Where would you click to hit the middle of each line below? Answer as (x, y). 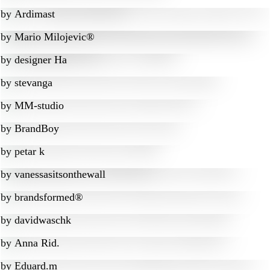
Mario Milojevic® (55, 37)
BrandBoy (37, 128)
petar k (30, 151)
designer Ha (41, 60)
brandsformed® (49, 197)
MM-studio (39, 105)
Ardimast (35, 14)
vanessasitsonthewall (60, 174)
